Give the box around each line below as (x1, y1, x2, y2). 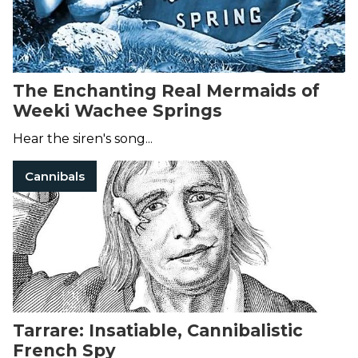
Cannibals (25, 169, 85, 185)
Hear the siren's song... (13, 131, 153, 147)
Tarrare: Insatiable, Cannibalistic (13, 320, 303, 341)
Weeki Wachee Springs (13, 101, 222, 121)
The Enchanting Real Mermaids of (13, 81, 320, 101)
